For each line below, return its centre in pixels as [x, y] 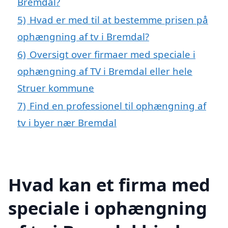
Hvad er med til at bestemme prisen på [119, 20]
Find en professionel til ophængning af [118, 106]
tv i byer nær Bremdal [67, 123]
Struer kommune [56, 88]
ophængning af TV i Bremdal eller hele [105, 71]
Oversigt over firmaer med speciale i [112, 54]
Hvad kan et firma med [109, 184]
